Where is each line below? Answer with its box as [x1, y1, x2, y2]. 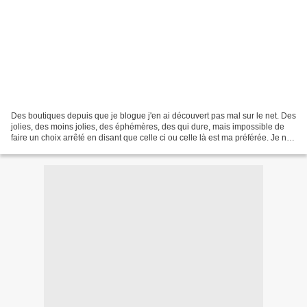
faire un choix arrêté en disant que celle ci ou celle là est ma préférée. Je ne [11, 132, 291, 143]
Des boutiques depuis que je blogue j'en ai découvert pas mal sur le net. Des [11, 110, 296, 121]
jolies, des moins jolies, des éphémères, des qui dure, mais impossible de [11, 121, 284, 132]
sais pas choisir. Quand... [11, 143, 103, 153]
